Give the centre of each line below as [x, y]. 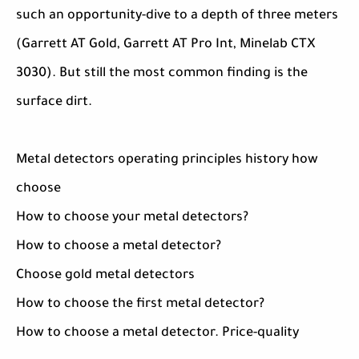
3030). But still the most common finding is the [162, 74]
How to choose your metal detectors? [132, 218]
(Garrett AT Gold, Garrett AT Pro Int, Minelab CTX [166, 45]
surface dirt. [54, 103]
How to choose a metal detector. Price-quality [157, 334]
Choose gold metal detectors [105, 276]
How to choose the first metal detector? [140, 305]
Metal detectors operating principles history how [167, 161]
